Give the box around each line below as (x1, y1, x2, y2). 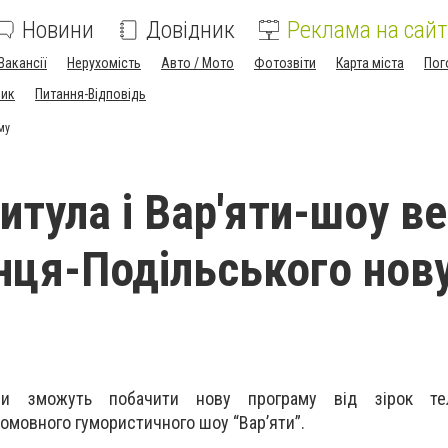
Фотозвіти (254, 55, 316, 71)
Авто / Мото (161, 55, 234, 71)
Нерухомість (67, 55, 141, 71)
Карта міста (336, 55, 404, 71)
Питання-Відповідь (35, 86, 146, 102)
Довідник (146, 16, 235, 44)
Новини (22, 16, 94, 44)
